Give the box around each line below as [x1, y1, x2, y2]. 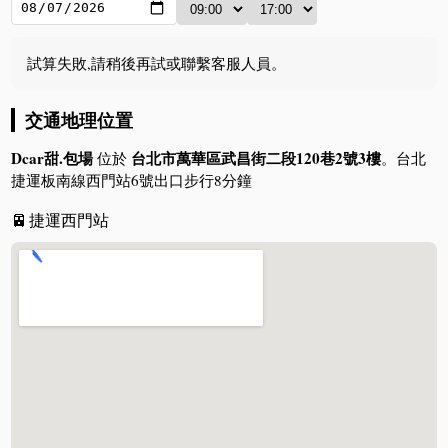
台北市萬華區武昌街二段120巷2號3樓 [131, 146, 382, 169]
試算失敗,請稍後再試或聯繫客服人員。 [27, 52, 287, 73]
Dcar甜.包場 [11, 146, 94, 169]
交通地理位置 [25, 106, 134, 133]
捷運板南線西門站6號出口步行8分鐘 [11, 169, 253, 190]
